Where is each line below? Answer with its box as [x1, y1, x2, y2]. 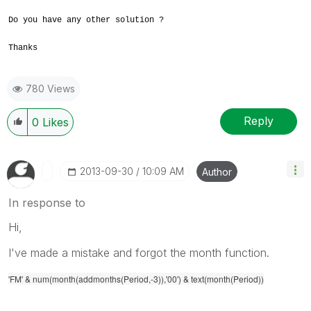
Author [202, 165, 232, 178]
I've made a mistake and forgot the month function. [8, 245, 269, 260]
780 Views [26, 82, 75, 94]
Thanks [8, 42, 37, 53]
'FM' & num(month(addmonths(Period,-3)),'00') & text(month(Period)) [8, 272, 264, 285]
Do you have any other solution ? [8, 15, 164, 25]
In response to [8, 195, 85, 210]
